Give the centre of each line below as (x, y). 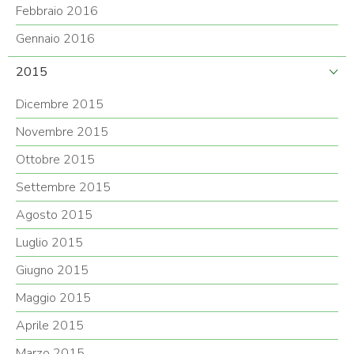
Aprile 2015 (50, 326)
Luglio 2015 (49, 243)
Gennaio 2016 (55, 39)
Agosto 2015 (54, 215)
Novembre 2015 (62, 132)
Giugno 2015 (52, 271)
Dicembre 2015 (60, 105)
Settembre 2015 (63, 188)
